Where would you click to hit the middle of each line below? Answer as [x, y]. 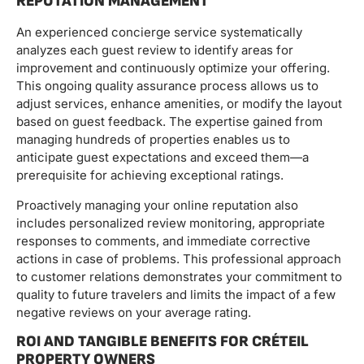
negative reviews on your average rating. [134, 312]
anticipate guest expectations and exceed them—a [162, 158]
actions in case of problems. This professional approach [179, 258]
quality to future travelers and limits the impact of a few [176, 294]
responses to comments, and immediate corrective [163, 240]
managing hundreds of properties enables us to [153, 140]
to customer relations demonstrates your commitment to [179, 276]
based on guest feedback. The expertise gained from [169, 122]
